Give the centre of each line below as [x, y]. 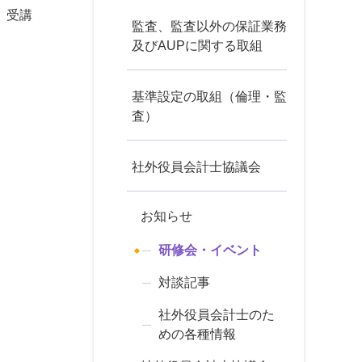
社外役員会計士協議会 [196, 167]
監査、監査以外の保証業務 [209, 26]
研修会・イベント [210, 250]
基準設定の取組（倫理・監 [209, 97]
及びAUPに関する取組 [197, 46]
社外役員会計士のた [217, 315]
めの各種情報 [197, 334]
